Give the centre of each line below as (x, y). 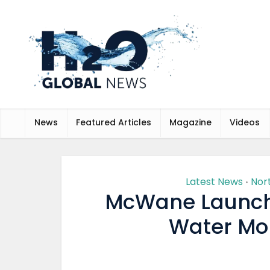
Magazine (190, 122)
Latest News (214, 182)
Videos (245, 122)
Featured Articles (114, 122)
